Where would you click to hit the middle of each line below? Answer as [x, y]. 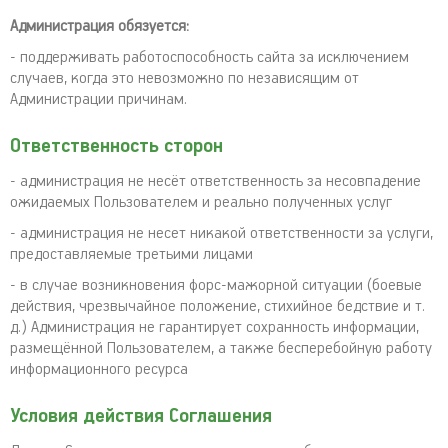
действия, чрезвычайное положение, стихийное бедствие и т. [217, 306]
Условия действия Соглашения [141, 416]
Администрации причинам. [98, 99]
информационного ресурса [99, 369]
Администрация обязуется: [99, 26]
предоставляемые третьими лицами [131, 254]
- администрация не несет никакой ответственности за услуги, [221, 233]
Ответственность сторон [116, 146]
